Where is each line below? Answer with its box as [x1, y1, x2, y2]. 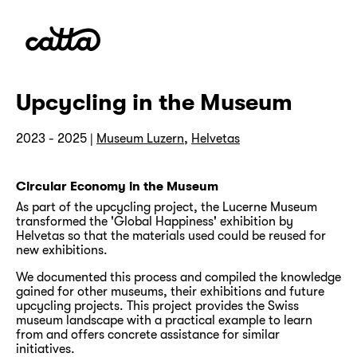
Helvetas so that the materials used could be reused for [16, 228, 326, 243]
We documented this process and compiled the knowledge [16, 269, 341, 284]
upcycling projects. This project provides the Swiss [16, 298, 299, 313]
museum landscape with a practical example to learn [16, 312, 312, 328]
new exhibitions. [16, 242, 108, 257]
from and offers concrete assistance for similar [16, 327, 280, 342]
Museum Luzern [96, 131, 184, 146]
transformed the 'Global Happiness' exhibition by [16, 214, 293, 229]
